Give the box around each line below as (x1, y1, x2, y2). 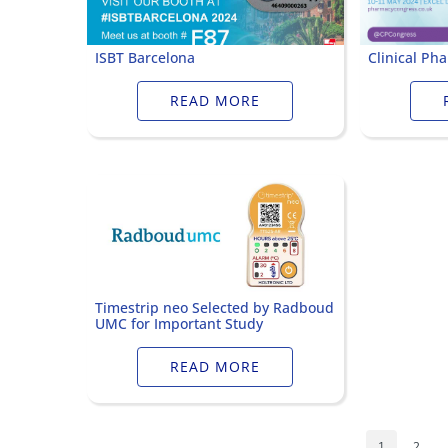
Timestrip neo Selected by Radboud (95, 298, 334, 317)
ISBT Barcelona (95, 48, 195, 67)
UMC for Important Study (95, 314, 263, 333)
